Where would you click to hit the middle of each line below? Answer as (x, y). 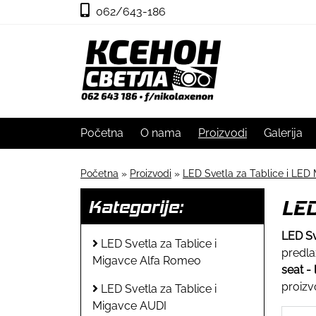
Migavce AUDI (129, 305)
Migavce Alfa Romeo (147, 260)
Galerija (283, 133)
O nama (161, 133)
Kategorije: (135, 206)
